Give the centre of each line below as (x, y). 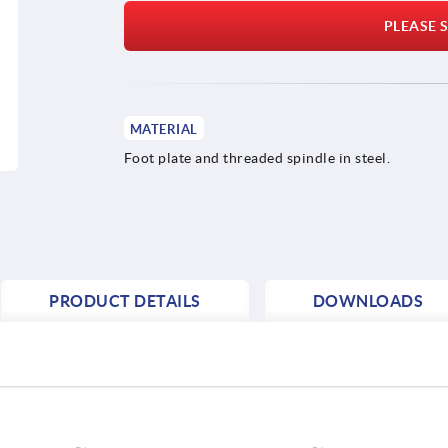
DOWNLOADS (367, 300)
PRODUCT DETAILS (125, 300)
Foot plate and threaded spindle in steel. (257, 157)
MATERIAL (163, 129)
